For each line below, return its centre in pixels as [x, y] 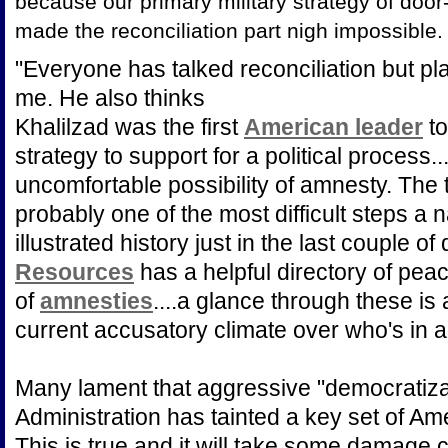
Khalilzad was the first [129, 126]
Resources [74, 271]
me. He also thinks [110, 97]
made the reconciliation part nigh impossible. [229, 30]
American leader [333, 126]
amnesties [96, 300]
